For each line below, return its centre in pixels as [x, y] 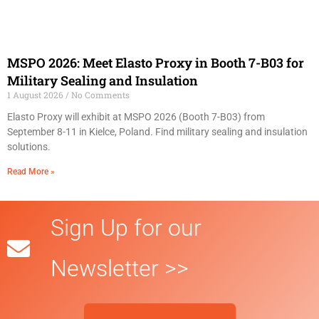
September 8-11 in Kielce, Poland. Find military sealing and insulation [157, 132]
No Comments [99, 95]
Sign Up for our [126, 228]
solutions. [29, 147]
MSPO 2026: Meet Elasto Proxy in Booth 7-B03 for [156, 63]
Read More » [31, 172]
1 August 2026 [36, 95]
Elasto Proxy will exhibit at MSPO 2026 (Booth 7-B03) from [136, 117]
